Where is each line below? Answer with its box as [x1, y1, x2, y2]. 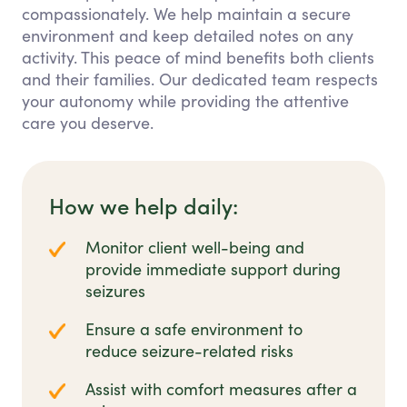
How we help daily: [49, 190, 238, 221]
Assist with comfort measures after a [85, 378, 357, 401]
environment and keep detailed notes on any [22, 25, 353, 47]
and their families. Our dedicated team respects [22, 68, 378, 91]
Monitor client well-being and [85, 236, 304, 259]
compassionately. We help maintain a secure [22, 3, 351, 25]
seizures [85, 280, 145, 303]
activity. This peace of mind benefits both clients [22, 46, 374, 69]
